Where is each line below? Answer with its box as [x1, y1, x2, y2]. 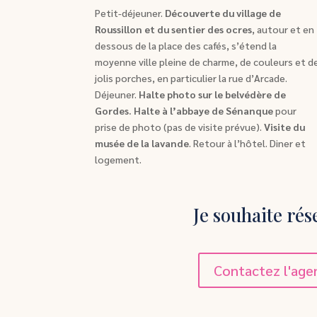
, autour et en [252, 23, 315, 36]
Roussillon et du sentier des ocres [95, 23, 253, 36]
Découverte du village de [165, 6, 282, 20]
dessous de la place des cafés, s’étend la [95, 39, 277, 52]
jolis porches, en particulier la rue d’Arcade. [95, 71, 288, 85]
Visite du [264, 120, 306, 134]
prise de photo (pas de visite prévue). [95, 120, 265, 134]
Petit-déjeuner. [95, 6, 166, 20]
